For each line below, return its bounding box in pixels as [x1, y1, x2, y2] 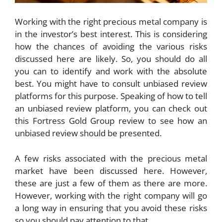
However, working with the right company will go [15, 189, 207, 201]
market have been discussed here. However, [15, 165, 207, 176]
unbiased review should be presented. [15, 127, 162, 139]
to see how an [144, 115, 207, 127]
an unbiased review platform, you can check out [15, 103, 207, 114]
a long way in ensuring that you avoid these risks [15, 202, 207, 214]
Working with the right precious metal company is [15, 16, 207, 28]
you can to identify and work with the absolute [15, 65, 207, 77]
